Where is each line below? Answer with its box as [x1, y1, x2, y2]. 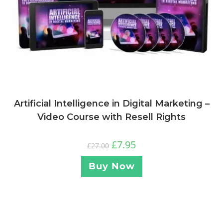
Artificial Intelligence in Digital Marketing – [13, 98, 210, 110]
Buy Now [88, 161, 135, 172]
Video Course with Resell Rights [37, 111, 186, 123]
